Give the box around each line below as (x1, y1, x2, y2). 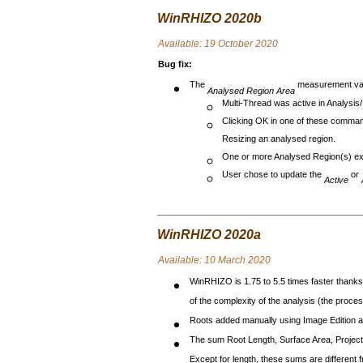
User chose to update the (222, 169, 324, 187)
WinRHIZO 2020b (157, 11, 262, 25)
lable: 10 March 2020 (177, 254, 271, 266)
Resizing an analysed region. (222, 134, 335, 152)
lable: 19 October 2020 (177, 38, 278, 49)
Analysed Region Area (207, 86, 295, 96)
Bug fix (157, 59, 189, 69)
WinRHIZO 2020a (157, 228, 261, 241)
